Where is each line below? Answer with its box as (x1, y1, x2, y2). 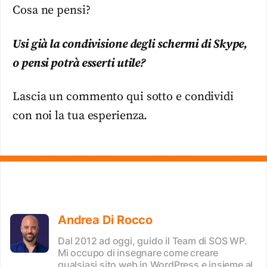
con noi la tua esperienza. (13, 108, 148, 124)
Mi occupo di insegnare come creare (58, 246, 219, 259)
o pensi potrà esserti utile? (13, 55, 146, 71)
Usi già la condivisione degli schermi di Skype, (13, 36, 248, 52)
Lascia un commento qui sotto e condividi (13, 89, 234, 105)
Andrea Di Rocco (58, 212, 153, 227)
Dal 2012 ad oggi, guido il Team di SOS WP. (58, 234, 247, 247)
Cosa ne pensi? (13, 3, 91, 18)
